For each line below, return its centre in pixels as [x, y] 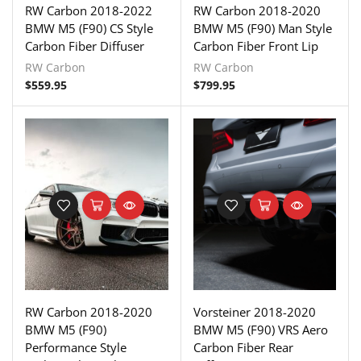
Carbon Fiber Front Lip [255, 46]
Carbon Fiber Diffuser [85, 46]
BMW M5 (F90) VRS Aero [260, 330]
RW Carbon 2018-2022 [89, 11]
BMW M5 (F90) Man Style [262, 29]
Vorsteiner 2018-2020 [254, 312]
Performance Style [76, 348]
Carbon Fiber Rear [243, 348]
